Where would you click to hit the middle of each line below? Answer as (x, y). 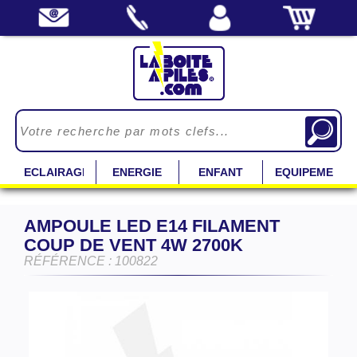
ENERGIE (137, 172)
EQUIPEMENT (311, 172)
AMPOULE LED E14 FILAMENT (152, 226)
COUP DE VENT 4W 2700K (133, 245)
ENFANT (220, 172)
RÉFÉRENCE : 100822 (91, 261)
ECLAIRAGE (57, 172)
